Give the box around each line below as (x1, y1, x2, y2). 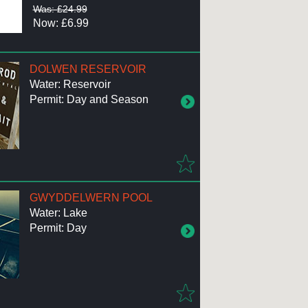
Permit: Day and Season (29, 93, 148, 105)
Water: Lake (29, 207, 87, 219)
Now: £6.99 (32, 16, 89, 29)
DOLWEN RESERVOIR (29, 63, 146, 75)
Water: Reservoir (29, 78, 111, 90)
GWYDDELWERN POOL (29, 192, 153, 204)
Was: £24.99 (32, 3, 87, 14)
